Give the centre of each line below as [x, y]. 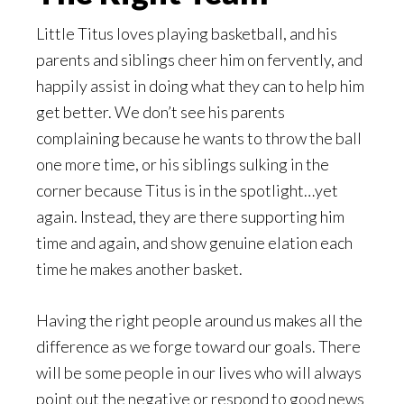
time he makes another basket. [139, 268]
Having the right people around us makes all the [199, 320]
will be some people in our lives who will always [199, 372]
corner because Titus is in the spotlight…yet [187, 190]
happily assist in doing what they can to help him [200, 85]
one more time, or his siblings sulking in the [183, 164]
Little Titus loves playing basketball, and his [187, 33]
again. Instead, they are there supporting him [190, 216]
